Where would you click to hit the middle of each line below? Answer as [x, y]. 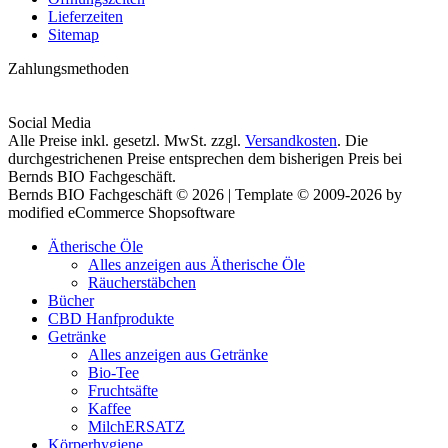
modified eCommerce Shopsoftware [121, 212]
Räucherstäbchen [142, 282]
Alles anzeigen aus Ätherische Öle [196, 264]
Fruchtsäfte [123, 390]
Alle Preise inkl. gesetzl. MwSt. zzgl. [126, 140]
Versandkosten [291, 140]
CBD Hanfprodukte [111, 318]
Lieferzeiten [85, 16]
